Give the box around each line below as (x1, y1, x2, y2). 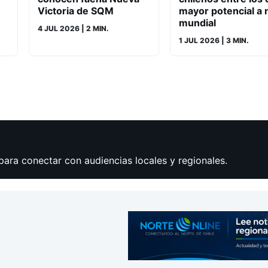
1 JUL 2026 (179, 35, 220, 45)
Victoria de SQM (38, 4, 114, 17)
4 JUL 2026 (38, 23, 80, 33)
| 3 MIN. (220, 35, 249, 45)
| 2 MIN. (80, 23, 109, 33)
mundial (179, 16, 216, 29)
